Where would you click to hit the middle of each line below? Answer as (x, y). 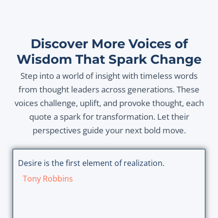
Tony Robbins (48, 179)
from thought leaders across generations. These (109, 90)
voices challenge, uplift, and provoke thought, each (109, 103)
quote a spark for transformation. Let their (109, 117)
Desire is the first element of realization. (91, 163)
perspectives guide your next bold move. (109, 130)
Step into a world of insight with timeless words (109, 76)
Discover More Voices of (109, 44)
